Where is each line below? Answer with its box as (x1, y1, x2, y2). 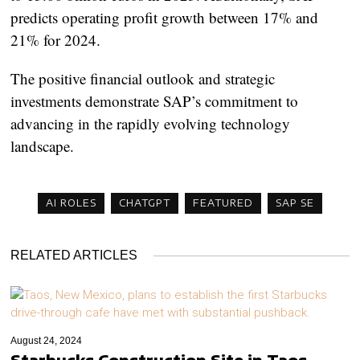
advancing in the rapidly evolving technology (10, 112, 291, 133)
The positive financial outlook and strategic (10, 67, 276, 88)
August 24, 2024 (10, 334, 83, 346)
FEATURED (192, 196, 253, 209)
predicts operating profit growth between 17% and (10, 6, 319, 27)
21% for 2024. (10, 29, 106, 50)
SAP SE (275, 196, 314, 209)
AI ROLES (45, 196, 96, 209)
